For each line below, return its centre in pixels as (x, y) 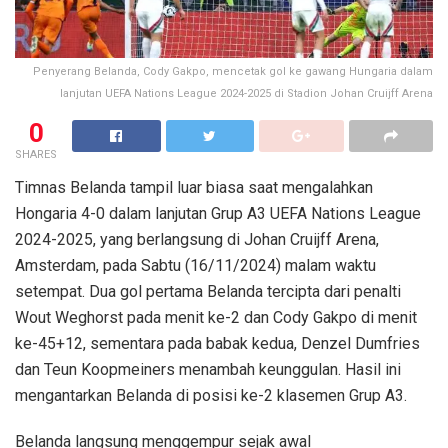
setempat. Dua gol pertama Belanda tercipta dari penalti (208, 292)
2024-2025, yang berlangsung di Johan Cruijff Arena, (197, 240)
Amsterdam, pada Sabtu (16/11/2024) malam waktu (195, 266)
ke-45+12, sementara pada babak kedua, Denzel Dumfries (217, 344)
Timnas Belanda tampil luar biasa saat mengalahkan (194, 188)
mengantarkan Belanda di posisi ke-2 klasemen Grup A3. (211, 396)
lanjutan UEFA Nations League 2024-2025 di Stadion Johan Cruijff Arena (246, 94)
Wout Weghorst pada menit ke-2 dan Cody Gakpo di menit (216, 318)
